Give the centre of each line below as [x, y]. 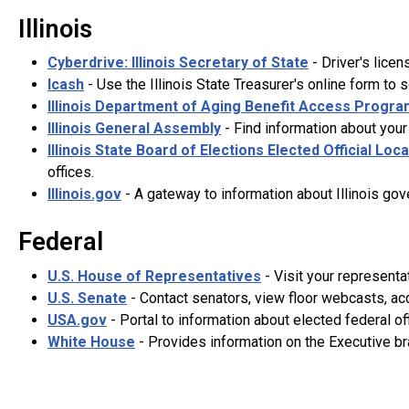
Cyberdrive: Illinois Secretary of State [178, 63]
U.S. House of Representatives [154, 276]
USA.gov [77, 320]
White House [91, 341]
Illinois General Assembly [134, 129]
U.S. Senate [87, 298]
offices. [71, 173]
